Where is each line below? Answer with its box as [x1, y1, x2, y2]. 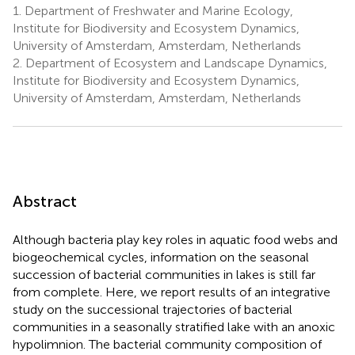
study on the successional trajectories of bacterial [13, 301, 292, 317]
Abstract [13, 191, 77, 211]
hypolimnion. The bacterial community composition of [13, 336, 322, 352]
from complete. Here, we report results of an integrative [13, 284, 330, 300]
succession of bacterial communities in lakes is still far [13, 266, 315, 282]
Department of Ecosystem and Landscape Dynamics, [22, 55, 327, 71]
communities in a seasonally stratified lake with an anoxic [13, 319, 335, 334]
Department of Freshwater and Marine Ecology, [21, 2, 293, 18]
